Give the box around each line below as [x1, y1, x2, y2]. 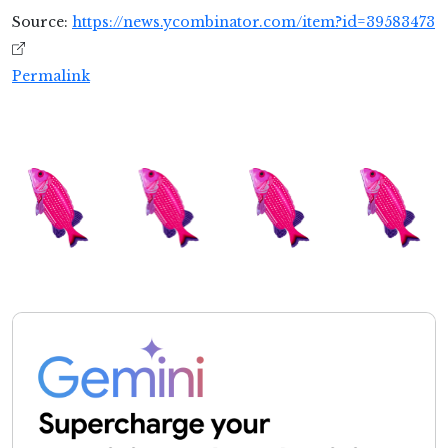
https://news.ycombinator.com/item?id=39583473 [72, 13, 435, 32]
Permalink [12, 67, 90, 86]
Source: [12, 13, 72, 32]
